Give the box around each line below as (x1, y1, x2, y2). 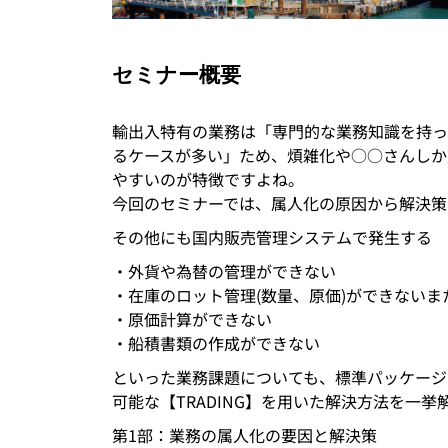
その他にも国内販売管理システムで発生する (112, 225, 432, 250)
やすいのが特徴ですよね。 (112, 167, 304, 192)
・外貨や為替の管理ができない (112, 259, 336, 284)
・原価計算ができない (112, 307, 272, 332)
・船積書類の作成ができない (112, 331, 320, 356)
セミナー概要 (112, 61, 241, 88)
